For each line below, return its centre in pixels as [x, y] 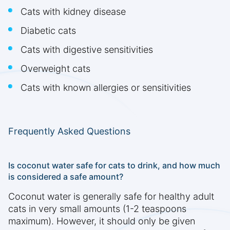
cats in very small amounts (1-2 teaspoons [97, 209]
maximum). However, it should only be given [102, 221]
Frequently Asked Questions [69, 131]
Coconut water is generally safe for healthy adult [111, 197]
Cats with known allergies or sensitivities [106, 88]
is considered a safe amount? [66, 177]
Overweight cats [55, 69]
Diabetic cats [48, 31]
